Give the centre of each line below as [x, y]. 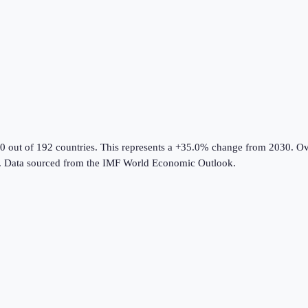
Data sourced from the [53, 163]
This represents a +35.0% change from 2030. [196, 147]
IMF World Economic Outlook [168, 163]
